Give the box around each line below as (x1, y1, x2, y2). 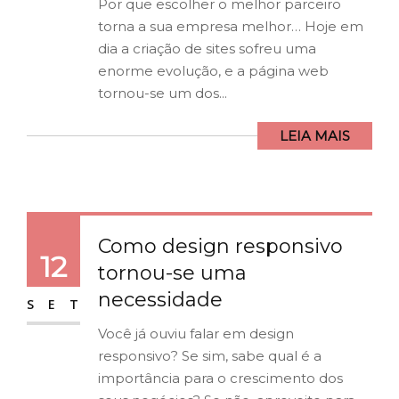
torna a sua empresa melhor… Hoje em (98, 18, 363, 36)
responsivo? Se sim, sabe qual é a (98, 347, 322, 365)
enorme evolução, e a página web (98, 62, 329, 80)
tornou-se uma (98, 261, 247, 286)
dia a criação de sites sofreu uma (98, 40, 316, 58)
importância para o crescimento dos (98, 370, 343, 387)
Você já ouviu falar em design (98, 325, 294, 343)
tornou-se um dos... (98, 85, 227, 102)
